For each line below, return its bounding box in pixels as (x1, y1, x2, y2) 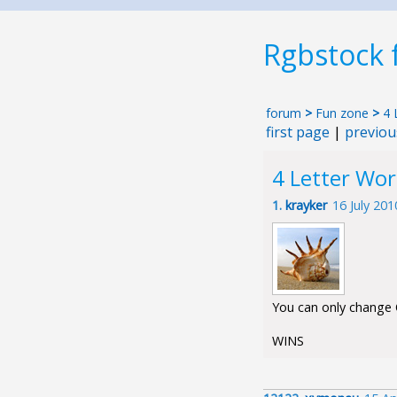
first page (266, 122, 330, 142)
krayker (285, 197, 327, 214)
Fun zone (315, 105, 369, 121)
